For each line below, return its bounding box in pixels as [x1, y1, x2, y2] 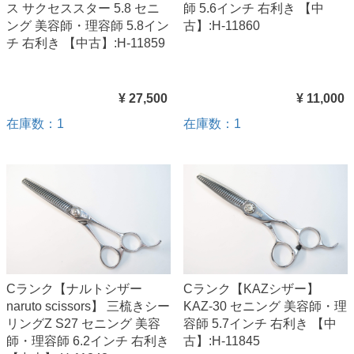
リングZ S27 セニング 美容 [6, 316, 160, 330]
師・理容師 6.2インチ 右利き [6, 333, 169, 348]
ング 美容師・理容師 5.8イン [6, 18, 169, 32]
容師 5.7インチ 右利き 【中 [183, 316, 337, 330]
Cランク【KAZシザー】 [183, 281, 319, 296]
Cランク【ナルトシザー [6, 281, 142, 296]
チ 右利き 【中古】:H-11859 [6, 36, 165, 50]
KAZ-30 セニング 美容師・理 [183, 299, 347, 313]
